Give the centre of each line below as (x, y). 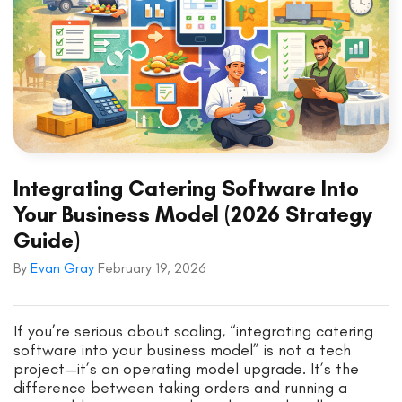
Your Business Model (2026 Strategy (193, 214)
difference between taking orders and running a (180, 387)
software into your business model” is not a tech (182, 350)
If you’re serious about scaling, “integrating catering (193, 331)
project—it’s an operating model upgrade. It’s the (186, 368)
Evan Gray (64, 267)
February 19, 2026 (152, 267)
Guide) (47, 240)
